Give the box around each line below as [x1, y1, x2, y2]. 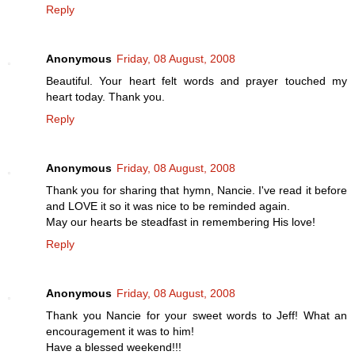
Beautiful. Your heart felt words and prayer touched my [46, 74, 347, 88]
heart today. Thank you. [46, 90, 165, 104]
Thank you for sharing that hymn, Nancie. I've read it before [46, 184, 347, 197]
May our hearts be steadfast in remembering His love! [46, 216, 315, 229]
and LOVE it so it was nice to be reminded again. [46, 200, 290, 213]
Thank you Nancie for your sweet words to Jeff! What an [46, 309, 347, 323]
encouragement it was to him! [46, 325, 194, 338]
